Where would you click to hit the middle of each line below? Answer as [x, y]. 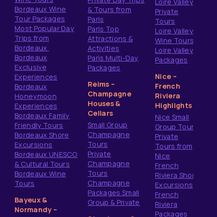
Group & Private [114, 202]
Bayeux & [31, 200]
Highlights [174, 105]
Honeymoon [36, 96]
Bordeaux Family [42, 116]
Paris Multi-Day [113, 58]
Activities [104, 48]
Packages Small [114, 193]
